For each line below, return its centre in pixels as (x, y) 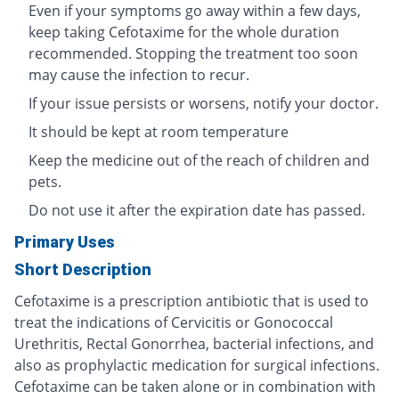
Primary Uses (65, 242)
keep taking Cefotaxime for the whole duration (184, 33)
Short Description (83, 270)
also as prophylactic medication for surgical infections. (197, 366)
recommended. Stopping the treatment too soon (193, 54)
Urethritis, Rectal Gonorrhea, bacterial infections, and (194, 344)
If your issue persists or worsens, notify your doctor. (204, 104)
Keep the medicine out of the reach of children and (199, 161)
